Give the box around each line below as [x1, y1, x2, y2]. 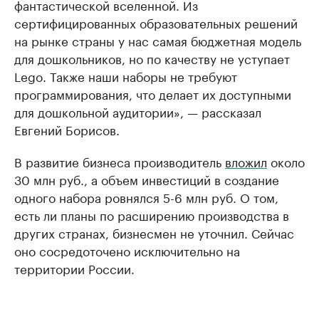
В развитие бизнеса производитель [14, 151, 225, 170]
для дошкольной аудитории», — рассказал [14, 101, 261, 120]
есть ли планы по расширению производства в [14, 204, 289, 224]
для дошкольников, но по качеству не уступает [14, 48, 290, 67]
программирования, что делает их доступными [14, 83, 291, 103]
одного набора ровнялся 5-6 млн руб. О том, [14, 187, 278, 206]
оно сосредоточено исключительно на [14, 240, 240, 259]
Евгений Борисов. [14, 119, 120, 138]
